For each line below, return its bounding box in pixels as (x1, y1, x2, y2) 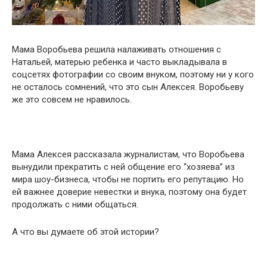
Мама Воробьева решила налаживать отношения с (12, 44, 221, 55)
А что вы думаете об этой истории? (12, 226, 159, 238)
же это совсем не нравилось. (12, 94, 132, 105)
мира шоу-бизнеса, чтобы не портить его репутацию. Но (12, 174, 244, 185)
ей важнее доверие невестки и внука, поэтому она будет (12, 187, 247, 198)
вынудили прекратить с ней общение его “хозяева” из (12, 162, 235, 173)
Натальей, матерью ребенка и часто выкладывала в (12, 57, 227, 68)
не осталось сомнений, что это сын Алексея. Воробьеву (12, 82, 244, 93)
